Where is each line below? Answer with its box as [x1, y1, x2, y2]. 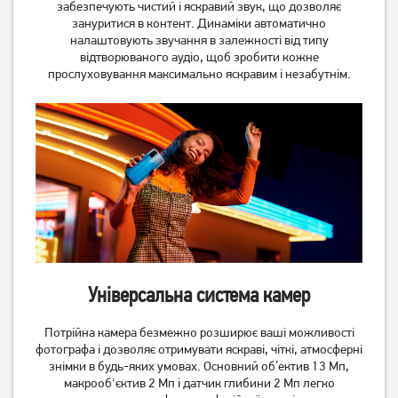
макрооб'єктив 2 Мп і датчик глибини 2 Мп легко [63, 374, 335, 391]
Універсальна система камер [88, 282, 310, 307]
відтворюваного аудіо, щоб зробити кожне [79, 49, 319, 66]
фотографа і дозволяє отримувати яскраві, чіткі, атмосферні [36, 340, 362, 357]
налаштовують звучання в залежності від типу [69, 32, 329, 49]
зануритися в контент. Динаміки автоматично [72, 15, 326, 32]
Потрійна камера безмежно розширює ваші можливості [44, 323, 354, 340]
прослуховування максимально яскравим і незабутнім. [47, 66, 351, 83]
